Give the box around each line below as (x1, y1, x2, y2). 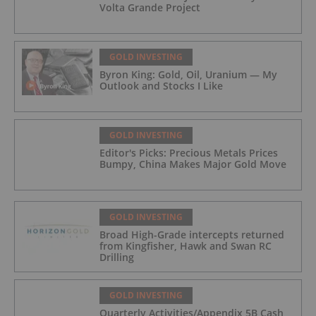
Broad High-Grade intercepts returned (99, 227, 284, 241)
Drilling (99, 250, 134, 264)
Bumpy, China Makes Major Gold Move (99, 157, 286, 171)
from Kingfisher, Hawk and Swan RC (99, 238, 272, 253)
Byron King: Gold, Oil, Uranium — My (99, 67, 277, 81)
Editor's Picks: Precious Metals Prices (99, 145, 278, 159)
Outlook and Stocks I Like (99, 78, 223, 92)
